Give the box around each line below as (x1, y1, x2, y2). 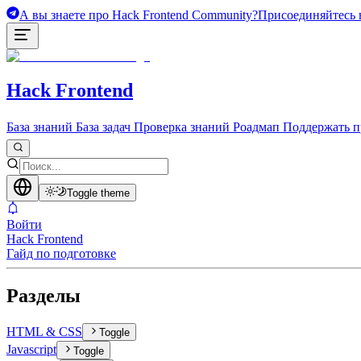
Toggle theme (66, 187, 130, 200)
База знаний (6, 119, 73, 134)
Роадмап (233, 119, 280, 134)
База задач (76, 119, 131, 134)
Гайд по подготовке (6, 247, 116, 261)
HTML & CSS (6, 325, 82, 339)
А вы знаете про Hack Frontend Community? (19, 8, 258, 22)
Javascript (6, 342, 56, 357)
